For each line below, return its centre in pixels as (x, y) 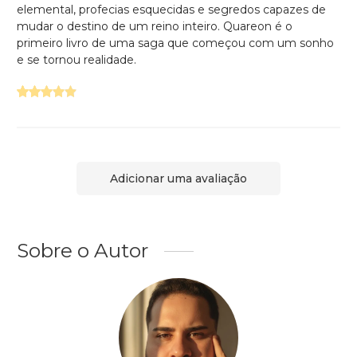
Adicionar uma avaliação (178, 178)
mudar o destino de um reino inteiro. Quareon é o (155, 26)
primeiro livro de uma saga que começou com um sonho (175, 43)
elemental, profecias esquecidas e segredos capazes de (171, 9)
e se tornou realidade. (76, 59)
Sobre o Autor (82, 251)
